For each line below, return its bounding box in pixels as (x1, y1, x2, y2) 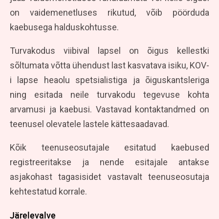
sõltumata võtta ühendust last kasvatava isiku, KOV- (10, 60, 209, 70)
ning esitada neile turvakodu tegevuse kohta (10, 89, 209, 100)
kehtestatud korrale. (10, 186, 87, 197)
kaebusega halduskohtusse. (10, 22, 119, 32)
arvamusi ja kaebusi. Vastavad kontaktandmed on (10, 104, 209, 114)
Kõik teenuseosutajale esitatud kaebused (10, 142, 209, 153)
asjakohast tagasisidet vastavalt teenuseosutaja (10, 171, 209, 182)
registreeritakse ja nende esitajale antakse (10, 156, 209, 167)
